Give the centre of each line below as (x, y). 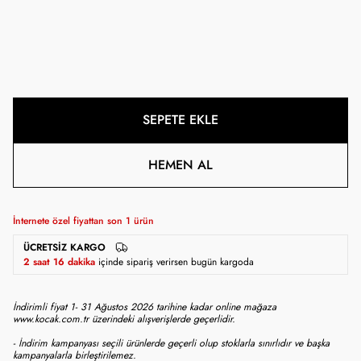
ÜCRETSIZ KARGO (64, 247)
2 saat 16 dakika (59, 261)
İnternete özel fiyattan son (69, 221)
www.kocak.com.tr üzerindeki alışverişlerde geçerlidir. (124, 319)
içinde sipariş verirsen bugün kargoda (176, 261)
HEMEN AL (180, 165)
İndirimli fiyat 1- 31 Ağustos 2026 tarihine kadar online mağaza (145, 307)
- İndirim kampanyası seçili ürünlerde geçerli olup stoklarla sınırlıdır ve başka (171, 343)
